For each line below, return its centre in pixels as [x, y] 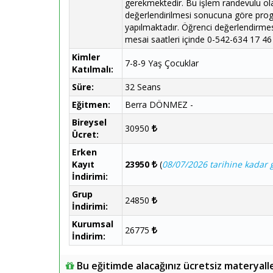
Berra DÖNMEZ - [161, 105]
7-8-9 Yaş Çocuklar [162, 63]
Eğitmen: [91, 105]
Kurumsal [93, 224]
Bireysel [89, 122]
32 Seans [143, 87]
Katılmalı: [93, 69]
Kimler [86, 57]
